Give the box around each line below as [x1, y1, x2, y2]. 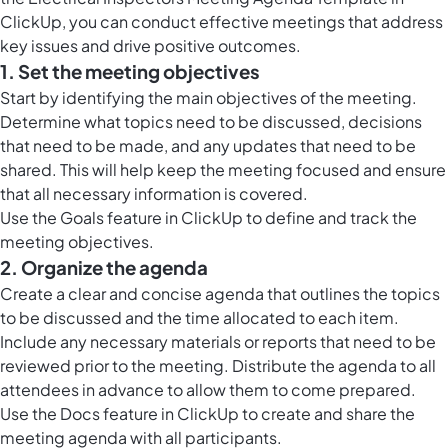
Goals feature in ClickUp [60, 207, 243, 229]
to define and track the [243, 207, 417, 229]
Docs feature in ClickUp [60, 403, 239, 425]
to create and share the [239, 403, 415, 425]
